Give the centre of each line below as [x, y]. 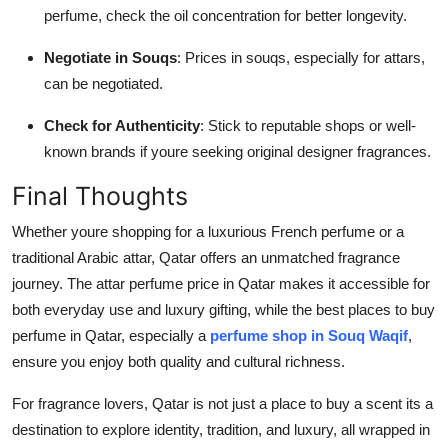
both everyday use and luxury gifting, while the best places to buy [223, 309]
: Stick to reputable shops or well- [308, 125]
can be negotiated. [103, 83]
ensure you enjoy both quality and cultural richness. [178, 361]
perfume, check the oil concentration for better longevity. [225, 15]
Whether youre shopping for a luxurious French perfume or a [208, 231]
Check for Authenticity [122, 125]
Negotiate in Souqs [110, 57]
